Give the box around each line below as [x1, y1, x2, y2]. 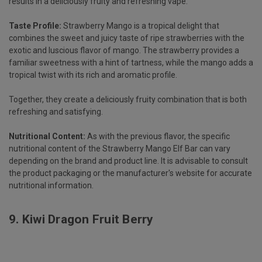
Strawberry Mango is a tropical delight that [61, 20, 219, 30]
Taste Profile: [9, 20, 61, 30]
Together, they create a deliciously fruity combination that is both [9, 94, 247, 104]
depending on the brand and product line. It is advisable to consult [9, 156, 248, 166]
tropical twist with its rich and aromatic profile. [9, 70, 177, 80]
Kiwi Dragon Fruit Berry [22, 212, 154, 226]
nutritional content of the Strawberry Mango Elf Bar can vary [9, 143, 230, 153]
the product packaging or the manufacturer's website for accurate [9, 168, 252, 178]
